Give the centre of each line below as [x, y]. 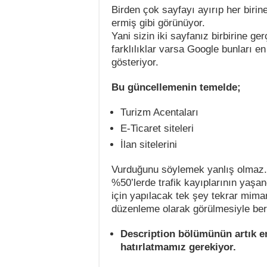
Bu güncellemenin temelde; [176, 87]
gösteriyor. [135, 62]
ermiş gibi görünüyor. [158, 23]
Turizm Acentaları [159, 112]
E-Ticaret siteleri [157, 128]
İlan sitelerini [149, 145]
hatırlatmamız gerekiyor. [178, 247]
